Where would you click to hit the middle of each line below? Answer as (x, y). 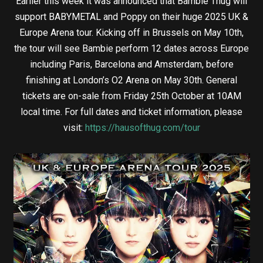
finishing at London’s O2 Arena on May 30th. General (131, 80)
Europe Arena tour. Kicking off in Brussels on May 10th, (131, 32)
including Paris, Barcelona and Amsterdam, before (131, 64)
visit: (74, 127)
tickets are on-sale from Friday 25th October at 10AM (131, 96)
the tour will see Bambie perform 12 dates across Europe (131, 48)
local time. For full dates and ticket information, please (131, 112)
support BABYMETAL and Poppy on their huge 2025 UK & (131, 16)
